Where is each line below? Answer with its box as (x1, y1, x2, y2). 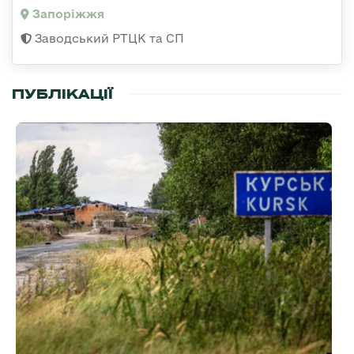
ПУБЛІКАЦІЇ (12, 85, 113, 104)
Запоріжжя (29, 7, 104, 21)
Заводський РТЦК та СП (32, 32, 184, 46)
